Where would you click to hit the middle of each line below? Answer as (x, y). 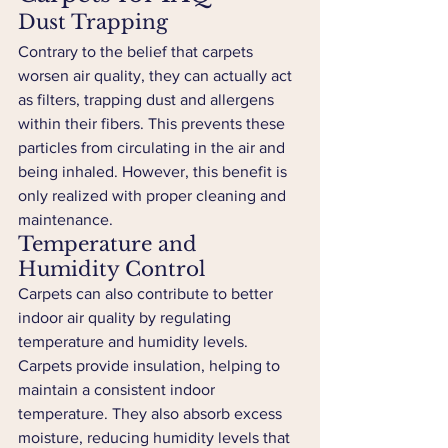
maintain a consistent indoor (118, 389)
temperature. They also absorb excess (152, 413)
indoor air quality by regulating (126, 317)
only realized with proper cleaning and (154, 195)
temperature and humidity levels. (135, 341)
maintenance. (65, 219)
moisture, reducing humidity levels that (156, 437)
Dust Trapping (93, 22)
